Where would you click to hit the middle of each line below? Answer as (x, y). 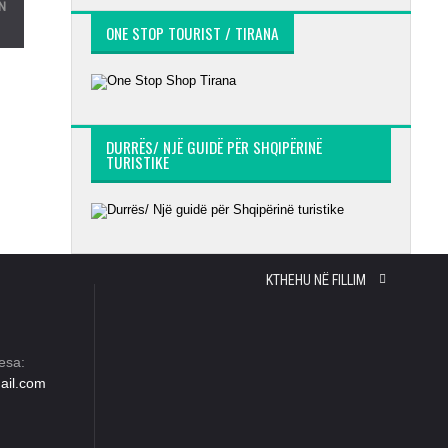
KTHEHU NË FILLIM (317, 280)
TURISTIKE (137, 162)
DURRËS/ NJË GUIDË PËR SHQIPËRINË (214, 147)
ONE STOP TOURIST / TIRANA (192, 33)
